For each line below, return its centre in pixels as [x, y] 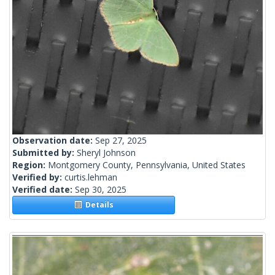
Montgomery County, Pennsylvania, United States [147, 165]
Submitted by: [45, 153]
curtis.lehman [91, 177]
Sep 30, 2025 [101, 190]
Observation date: [54, 141]
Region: [30, 165]
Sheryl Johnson [106, 153]
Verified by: [38, 177]
